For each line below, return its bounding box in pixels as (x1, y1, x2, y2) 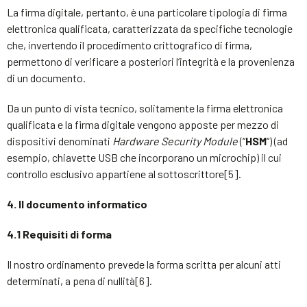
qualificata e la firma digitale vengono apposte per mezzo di (7, 118, 279, 131)
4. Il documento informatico (7, 197, 147, 210)
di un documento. (7, 71, 86, 84)
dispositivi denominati (7, 134, 112, 147)
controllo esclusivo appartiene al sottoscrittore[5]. (7, 167, 241, 180)
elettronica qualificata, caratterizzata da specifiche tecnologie (7, 22, 293, 35)
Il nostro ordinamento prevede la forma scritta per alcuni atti (7, 258, 281, 271)
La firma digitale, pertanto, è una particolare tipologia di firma (7, 5, 287, 19)
